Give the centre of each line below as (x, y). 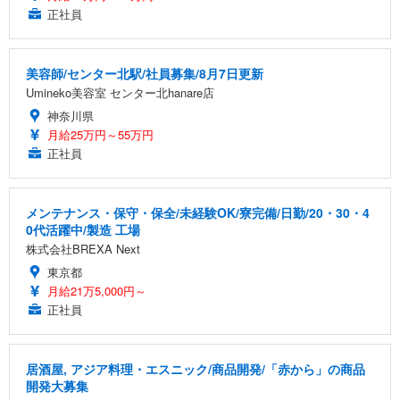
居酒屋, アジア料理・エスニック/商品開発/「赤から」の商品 (196, 368)
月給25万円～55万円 (100, 134)
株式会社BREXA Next (83, 248)
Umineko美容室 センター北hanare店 (120, 92)
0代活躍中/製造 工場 (83, 229)
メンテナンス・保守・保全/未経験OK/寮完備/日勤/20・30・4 (198, 212)
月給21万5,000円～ (97, 290)
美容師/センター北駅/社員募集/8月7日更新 (145, 73)
